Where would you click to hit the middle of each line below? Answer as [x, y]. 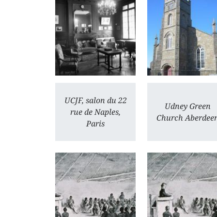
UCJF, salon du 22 [95, 100]
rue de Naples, [95, 112]
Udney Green [187, 106]
